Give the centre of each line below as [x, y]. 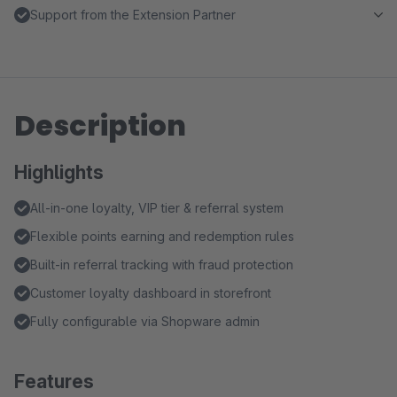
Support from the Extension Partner [133, 15]
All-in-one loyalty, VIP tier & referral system [157, 208]
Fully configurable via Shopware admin [145, 321]
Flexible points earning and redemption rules [162, 236]
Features [54, 381]
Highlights [59, 172]
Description [100, 125]
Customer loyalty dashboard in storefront [151, 293]
